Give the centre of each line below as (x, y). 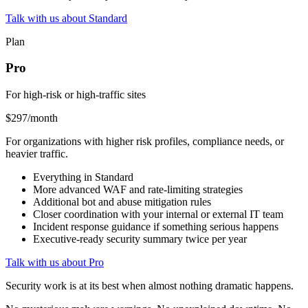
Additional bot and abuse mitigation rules (122, 202)
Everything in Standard (83, 177)
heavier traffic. (37, 154)
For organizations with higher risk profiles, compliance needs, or (145, 142)
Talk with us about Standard (66, 18)
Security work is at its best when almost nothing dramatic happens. (150, 286)
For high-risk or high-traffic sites (76, 95)
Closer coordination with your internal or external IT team (158, 214)
